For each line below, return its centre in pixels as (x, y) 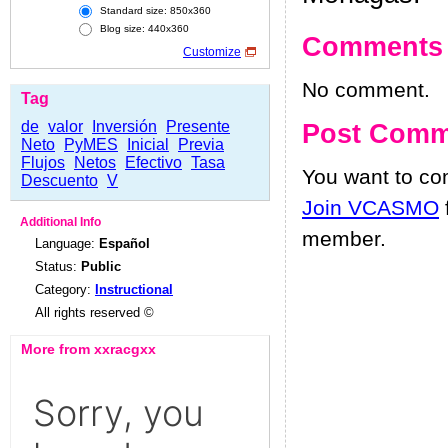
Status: (58, 266)
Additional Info (60, 222)
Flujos (43, 162)
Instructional (134, 289)
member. (344, 239)
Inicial (148, 144)
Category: (65, 289)
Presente (198, 126)
